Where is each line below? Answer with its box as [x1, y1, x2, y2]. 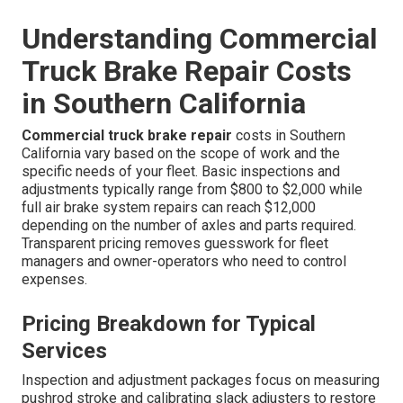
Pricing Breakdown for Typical [22, 311, 316, 337]
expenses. [22, 271, 87, 289]
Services [22, 338, 107, 364]
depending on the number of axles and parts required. [22, 217, 356, 235]
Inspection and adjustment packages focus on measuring [22, 372, 380, 390]
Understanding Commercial [22, 22, 377, 57]
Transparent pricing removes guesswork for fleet [22, 235, 328, 253]
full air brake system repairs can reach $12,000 [22, 199, 316, 217]
